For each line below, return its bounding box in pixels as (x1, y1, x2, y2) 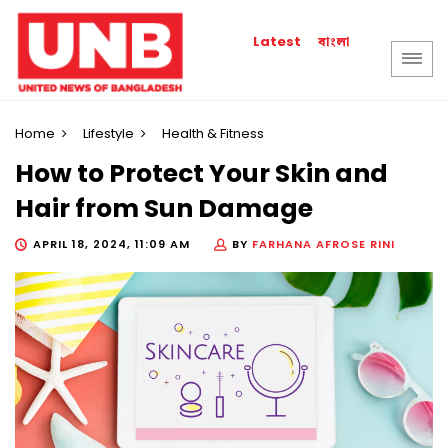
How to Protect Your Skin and (15, 156, 388, 192)
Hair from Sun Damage (15, 191, 313, 227)
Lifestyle (83, 124, 134, 143)
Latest (253, 32, 302, 51)
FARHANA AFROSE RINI (252, 235, 395, 252)
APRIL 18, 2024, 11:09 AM (33, 235, 190, 252)
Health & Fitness (162, 124, 264, 143)
